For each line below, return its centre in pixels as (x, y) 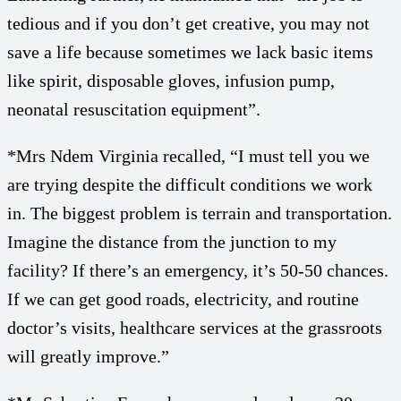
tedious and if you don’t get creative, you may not (188, 23)
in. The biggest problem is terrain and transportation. (200, 213)
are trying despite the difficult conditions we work (190, 184)
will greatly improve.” (88, 356)
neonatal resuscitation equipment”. (134, 109)
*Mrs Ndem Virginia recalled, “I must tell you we (188, 155)
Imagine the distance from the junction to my (172, 241)
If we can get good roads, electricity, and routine (183, 299)
